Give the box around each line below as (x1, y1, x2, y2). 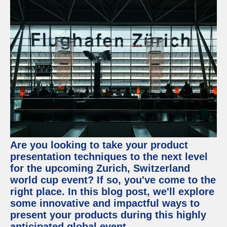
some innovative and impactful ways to (10, 198, 200, 209)
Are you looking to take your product (10, 139, 188, 150)
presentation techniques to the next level (10, 151, 208, 162)
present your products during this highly (10, 209, 206, 220)
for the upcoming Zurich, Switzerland (10, 163, 190, 174)
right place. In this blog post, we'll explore (10, 186, 214, 197)
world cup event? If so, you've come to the (10, 174, 216, 185)
